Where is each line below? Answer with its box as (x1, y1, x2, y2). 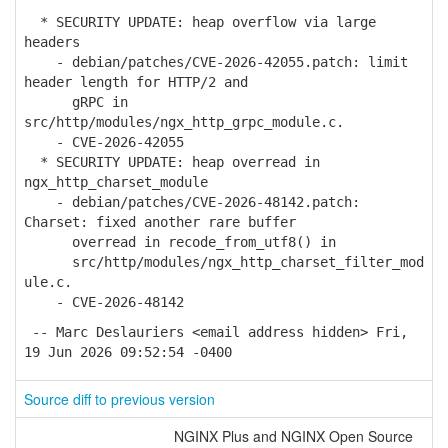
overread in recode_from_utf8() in (24, 234, 336, 250)
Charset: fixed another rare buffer (24, 214, 296, 230)
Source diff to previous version (24, 389, 215, 409)
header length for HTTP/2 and (24, 74, 248, 90)
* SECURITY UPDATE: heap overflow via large (24, 14, 376, 30)
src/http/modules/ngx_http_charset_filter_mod (24, 254, 424, 270)
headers (24, 34, 80, 50)
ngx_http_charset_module (24, 174, 208, 190)
